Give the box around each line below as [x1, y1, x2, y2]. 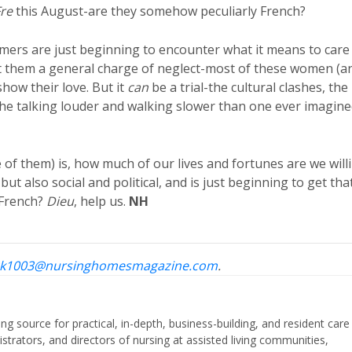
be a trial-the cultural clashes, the [148, 79, 348, 96]
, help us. [74, 192, 129, 210]
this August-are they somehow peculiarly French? [13, 2, 306, 20]
